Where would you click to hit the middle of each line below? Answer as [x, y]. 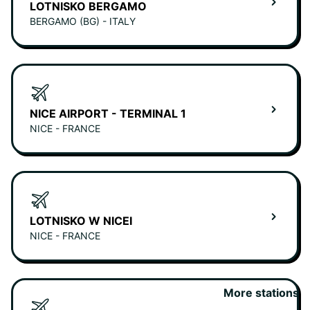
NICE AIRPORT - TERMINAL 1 [108, 114]
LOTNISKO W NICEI [81, 221]
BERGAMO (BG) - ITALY [83, 21]
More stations [261, 293]
